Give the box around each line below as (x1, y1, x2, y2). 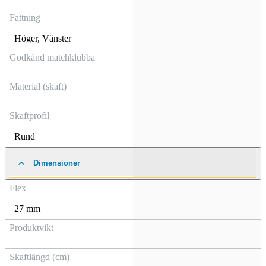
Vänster (42, 33, 71, 43)
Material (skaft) (9, 81, 66, 91)
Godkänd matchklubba (9, 52, 95, 62)
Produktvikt (9, 223, 53, 233)
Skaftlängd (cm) (9, 252, 69, 262)
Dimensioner (33, 159, 80, 167)
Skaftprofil (9, 110, 49, 121)
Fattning (9, 12, 40, 23)
